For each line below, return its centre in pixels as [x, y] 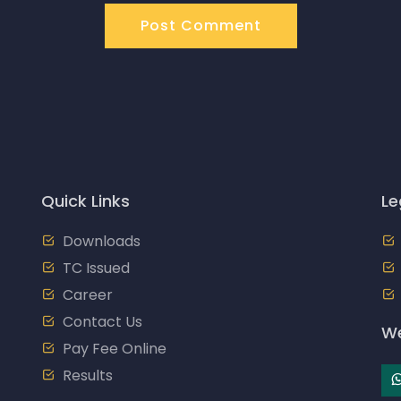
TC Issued [96, 268]
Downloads [102, 241]
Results [88, 375]
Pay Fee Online [115, 349]
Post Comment [200, 26]
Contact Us [102, 322]
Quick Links [85, 201]
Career [88, 295]
